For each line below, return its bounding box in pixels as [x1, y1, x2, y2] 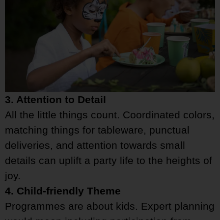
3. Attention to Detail [5, 94, 106, 106]
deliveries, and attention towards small [5, 139, 185, 151]
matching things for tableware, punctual [5, 124, 190, 136]
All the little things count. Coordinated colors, [5, 109, 215, 121]
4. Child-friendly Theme [5, 185, 121, 197]
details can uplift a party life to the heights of [5, 155, 212, 166]
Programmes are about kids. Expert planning [5, 200, 215, 212]
